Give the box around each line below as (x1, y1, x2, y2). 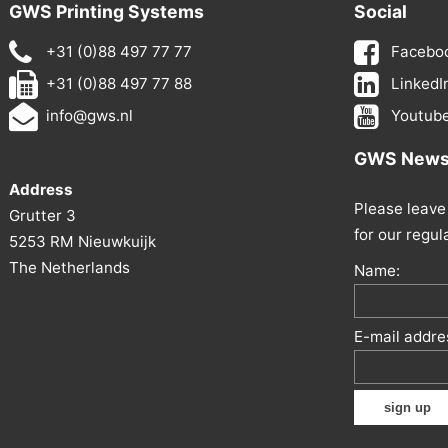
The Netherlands (9, 258, 130, 278)
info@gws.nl (46, 106, 134, 126)
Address (9, 180, 73, 200)
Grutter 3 (9, 206, 76, 226)
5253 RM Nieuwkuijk (9, 232, 156, 252)
